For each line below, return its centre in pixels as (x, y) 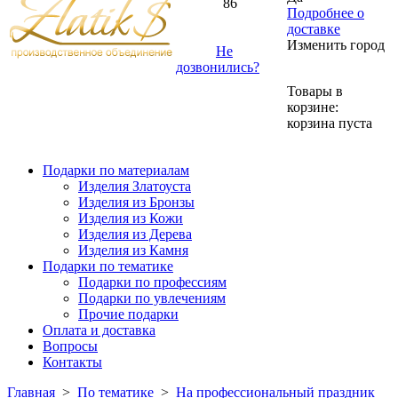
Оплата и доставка (99, 330)
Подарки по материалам (116, 170)
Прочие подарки (128, 314)
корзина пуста (330, 123)
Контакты (72, 362)
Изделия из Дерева (135, 234)
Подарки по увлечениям (152, 298)
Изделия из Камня (133, 250)
